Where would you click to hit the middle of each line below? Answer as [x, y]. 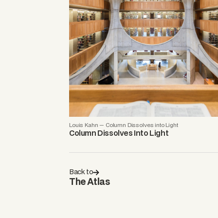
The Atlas [90, 181]
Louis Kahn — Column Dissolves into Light [124, 125]
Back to [81, 171]
